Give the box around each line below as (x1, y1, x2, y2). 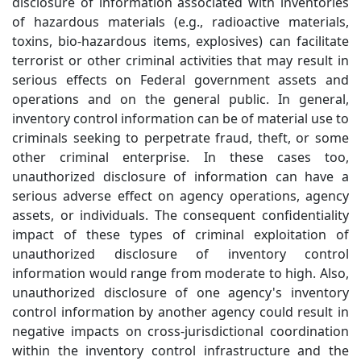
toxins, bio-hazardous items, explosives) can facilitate (12, 31, 349, 50)
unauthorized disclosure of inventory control (12, 244, 349, 263)
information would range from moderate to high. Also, (12, 263, 349, 282)
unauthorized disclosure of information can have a (12, 167, 349, 185)
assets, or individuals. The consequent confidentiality (12, 205, 349, 224)
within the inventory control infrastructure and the (12, 341, 349, 359)
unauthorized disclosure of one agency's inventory (12, 283, 349, 301)
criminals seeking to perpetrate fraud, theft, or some (12, 128, 349, 147)
